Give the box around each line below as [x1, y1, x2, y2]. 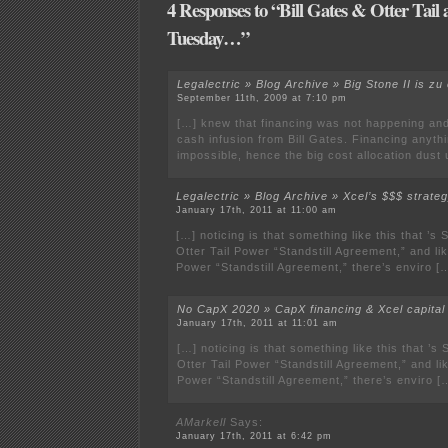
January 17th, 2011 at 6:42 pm [176, 430, 333, 441]
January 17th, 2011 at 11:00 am [176, 205, 338, 216]
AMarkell [176, 415, 227, 428]
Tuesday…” [166, 24, 249, 52]
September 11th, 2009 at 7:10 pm [177, 92, 348, 103]
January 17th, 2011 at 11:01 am [177, 318, 339, 329]
